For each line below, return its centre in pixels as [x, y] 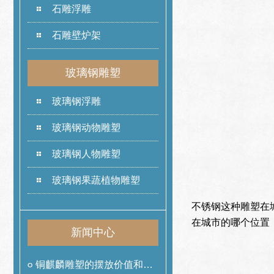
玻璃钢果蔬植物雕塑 [96, 180]
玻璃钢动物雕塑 [86, 127]
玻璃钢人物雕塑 [86, 154]
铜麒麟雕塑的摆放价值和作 [94, 264]
